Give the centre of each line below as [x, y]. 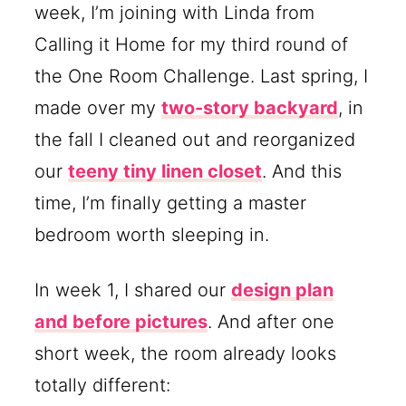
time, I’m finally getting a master [171, 203]
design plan [283, 290]
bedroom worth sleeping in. [152, 234]
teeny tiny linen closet [165, 171]
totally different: [103, 385]
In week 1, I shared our [133, 290]
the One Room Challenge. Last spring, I [202, 76]
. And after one [271, 321]
